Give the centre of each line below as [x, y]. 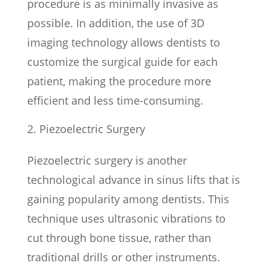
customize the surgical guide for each [122, 61]
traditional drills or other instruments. [123, 257]
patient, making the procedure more [119, 81]
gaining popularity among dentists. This [128, 199]
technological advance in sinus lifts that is [133, 179]
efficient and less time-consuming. [115, 100]
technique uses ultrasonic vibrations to [126, 218]
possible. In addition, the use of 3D [116, 23]
